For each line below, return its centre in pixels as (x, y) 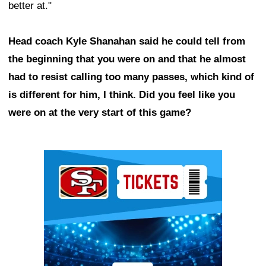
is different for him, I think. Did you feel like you (122, 95)
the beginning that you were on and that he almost (127, 59)
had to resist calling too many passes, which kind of (131, 77)
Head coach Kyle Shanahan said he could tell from (127, 42)
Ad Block (64, 159)
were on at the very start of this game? (100, 113)
